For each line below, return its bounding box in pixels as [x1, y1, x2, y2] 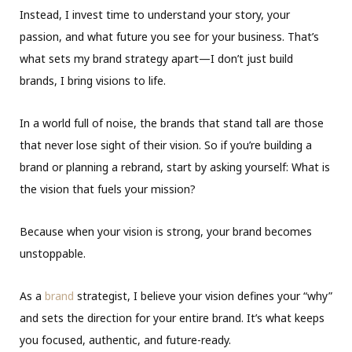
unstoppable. [20, 246, 86, 262]
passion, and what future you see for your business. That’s [20, 29, 319, 45]
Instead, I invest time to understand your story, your [20, 7, 290, 23]
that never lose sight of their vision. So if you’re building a [20, 137, 312, 153]
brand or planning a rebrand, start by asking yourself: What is [20, 159, 330, 175]
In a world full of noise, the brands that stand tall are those [20, 115, 324, 131]
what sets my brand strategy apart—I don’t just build [20, 51, 293, 67]
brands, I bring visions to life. [20, 73, 166, 89]
